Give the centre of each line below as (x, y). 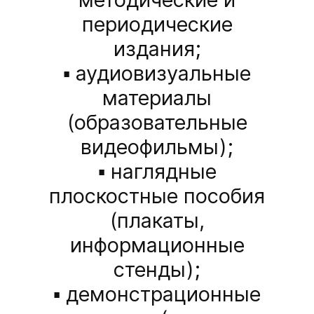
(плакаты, (157, 221)
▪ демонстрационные (157, 294)
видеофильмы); (157, 147)
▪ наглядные (157, 172)
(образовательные (157, 123)
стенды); (157, 270)
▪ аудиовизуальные (157, 74)
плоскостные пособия (157, 196)
